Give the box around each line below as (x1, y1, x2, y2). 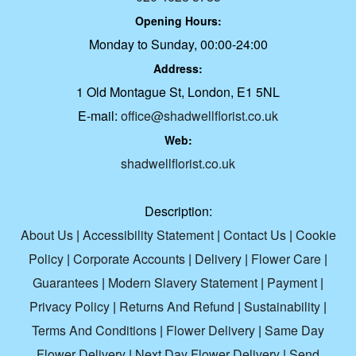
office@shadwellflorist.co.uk (121, 106, 278, 126)
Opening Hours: (134, 13, 222, 29)
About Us (20, 226, 73, 245)
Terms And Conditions (32, 321, 157, 340)
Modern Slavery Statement (108, 273, 257, 292)
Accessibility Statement (82, 226, 214, 245)
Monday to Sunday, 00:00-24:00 (88, 35, 268, 54)
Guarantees (33, 273, 99, 292)
